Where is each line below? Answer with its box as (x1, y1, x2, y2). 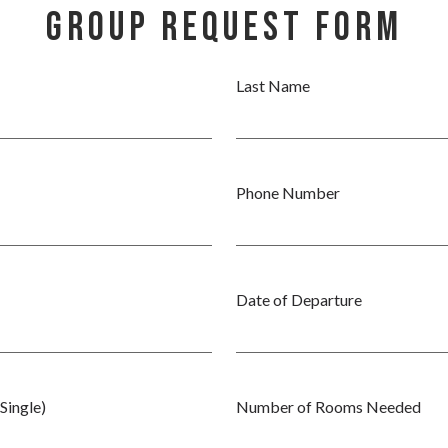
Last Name (236, 76, 310, 95)
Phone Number (236, 183, 340, 202)
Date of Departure (236, 290, 362, 309)
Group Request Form (45, 4, 403, 52)
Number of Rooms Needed (236, 397, 421, 416)
